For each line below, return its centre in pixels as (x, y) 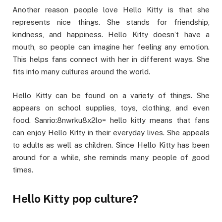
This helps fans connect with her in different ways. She (111, 59)
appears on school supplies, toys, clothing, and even (111, 108)
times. (23, 169)
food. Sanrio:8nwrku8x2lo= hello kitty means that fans (111, 120)
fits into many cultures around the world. (81, 71)
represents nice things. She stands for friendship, (111, 22)
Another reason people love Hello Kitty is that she (111, 9)
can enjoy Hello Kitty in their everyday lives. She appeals (111, 132)
